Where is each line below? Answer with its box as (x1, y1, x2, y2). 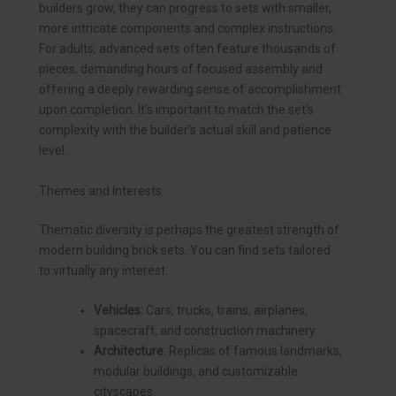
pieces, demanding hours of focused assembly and (39, 62, 323, 77)
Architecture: (94, 344, 166, 359)
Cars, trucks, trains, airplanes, (143, 303, 308, 318)
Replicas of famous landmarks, (166, 344, 342, 359)
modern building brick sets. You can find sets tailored (39, 242, 331, 257)
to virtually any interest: (39, 263, 168, 278)
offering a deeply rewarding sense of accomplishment (39, 82, 341, 97)
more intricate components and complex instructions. (39, 21, 336, 36)
